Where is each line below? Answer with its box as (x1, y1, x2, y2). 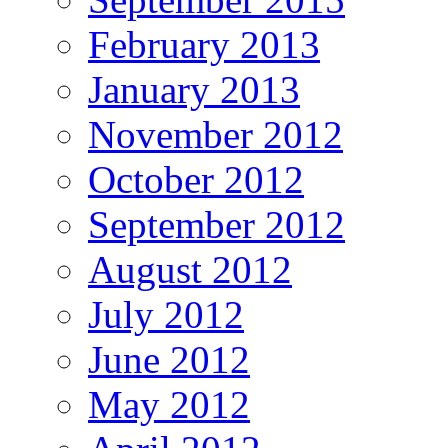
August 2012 (88, 247, 292, 291)
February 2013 (88, 22, 320, 66)
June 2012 (88, 337, 250, 381)
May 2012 (88, 382, 250, 426)
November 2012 (88, 112, 343, 156)
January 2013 (88, 67, 300, 111)
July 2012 (88, 292, 244, 336)
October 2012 (88, 157, 304, 201)
